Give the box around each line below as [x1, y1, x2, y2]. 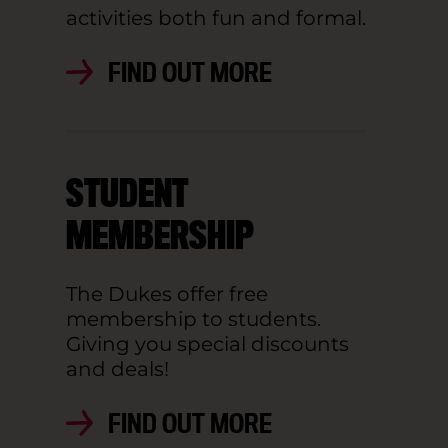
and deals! [66, 355, 169, 381]
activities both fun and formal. [66, 4, 366, 30]
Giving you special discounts [66, 330, 349, 356]
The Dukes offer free [66, 280, 268, 306]
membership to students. [66, 305, 321, 331]
